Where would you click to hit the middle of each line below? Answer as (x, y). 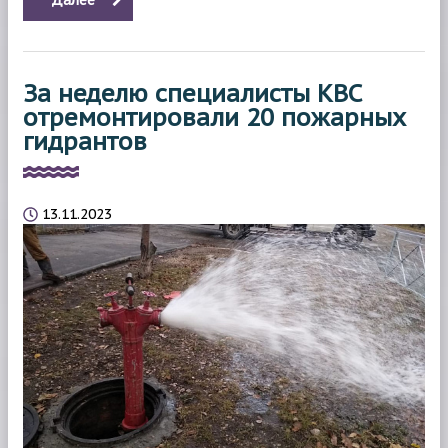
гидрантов (85, 141)
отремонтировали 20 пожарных (214, 117)
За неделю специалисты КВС (192, 93)
